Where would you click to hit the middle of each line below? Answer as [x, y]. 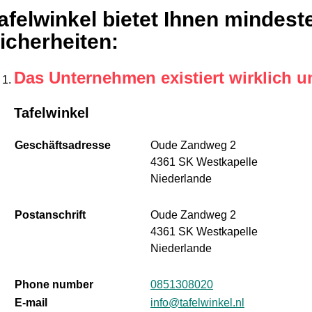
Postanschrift [50, 215]
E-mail [31, 303]
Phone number [54, 285]
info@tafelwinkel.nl [197, 303]
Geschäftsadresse [62, 146]
